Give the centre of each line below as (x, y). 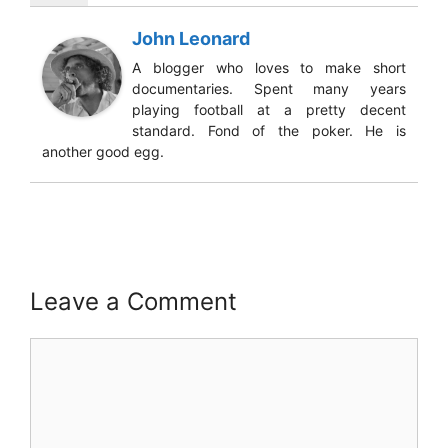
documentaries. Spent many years (269, 88)
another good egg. (103, 151)
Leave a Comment (133, 301)
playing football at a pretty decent (269, 109)
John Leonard (191, 38)
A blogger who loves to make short (269, 67)
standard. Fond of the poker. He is (269, 130)
